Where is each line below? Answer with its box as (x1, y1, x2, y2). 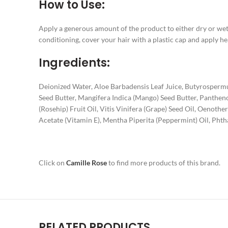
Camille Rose (66, 158, 107, 167)
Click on (39, 158, 66, 167)
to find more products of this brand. (107, 158, 220, 167)
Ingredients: (39, 55, 110, 71)
